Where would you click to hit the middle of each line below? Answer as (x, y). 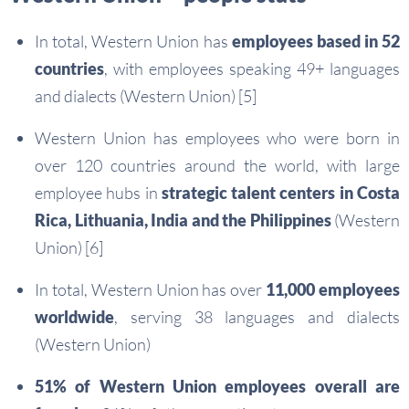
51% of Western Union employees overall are (217, 387)
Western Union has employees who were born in (217, 138)
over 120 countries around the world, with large (217, 166)
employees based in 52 (315, 42)
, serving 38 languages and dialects (257, 317)
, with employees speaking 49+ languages (252, 69)
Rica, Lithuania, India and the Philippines (183, 220)
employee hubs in (98, 193)
